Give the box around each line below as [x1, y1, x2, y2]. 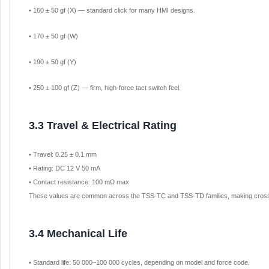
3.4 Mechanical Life [29, 228, 127, 240]
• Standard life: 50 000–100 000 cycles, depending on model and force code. [29, 259, 250, 267]
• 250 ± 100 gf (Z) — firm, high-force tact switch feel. [29, 84, 181, 92]
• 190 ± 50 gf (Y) [29, 58, 76, 66]
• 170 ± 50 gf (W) [29, 32, 78, 40]
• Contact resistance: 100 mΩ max [29, 178, 129, 186]
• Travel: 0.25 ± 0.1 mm [29, 151, 97, 159]
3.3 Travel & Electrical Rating [29, 119, 177, 132]
